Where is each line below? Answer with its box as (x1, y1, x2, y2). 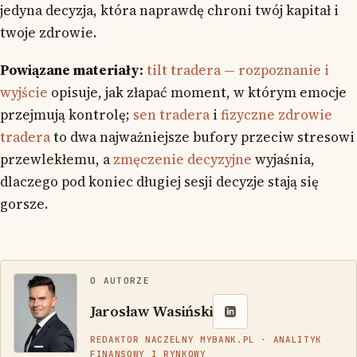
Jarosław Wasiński (90, 300, 214, 321)
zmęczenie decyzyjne (113, 149, 252, 169)
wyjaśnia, (252, 149, 315, 169)
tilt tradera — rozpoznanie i (147, 60, 329, 80)
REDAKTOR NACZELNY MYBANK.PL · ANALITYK (90, 333, 323, 345)
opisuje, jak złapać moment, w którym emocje (48, 82, 347, 102)
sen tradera (133, 104, 210, 124)
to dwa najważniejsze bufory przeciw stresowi (50, 127, 355, 147)
